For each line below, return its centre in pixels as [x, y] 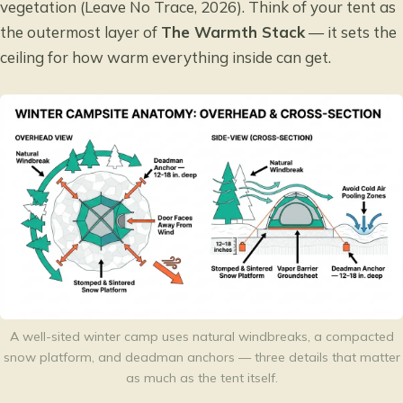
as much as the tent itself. [201, 378]
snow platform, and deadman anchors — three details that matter [201, 358]
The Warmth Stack [233, 32]
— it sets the [351, 32]
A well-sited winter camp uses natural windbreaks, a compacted [201, 337]
